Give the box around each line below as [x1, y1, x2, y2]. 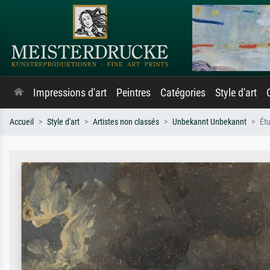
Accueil [10, 117, 34, 127]
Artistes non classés [93, 117, 159, 127]
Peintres [116, 87, 151, 99]
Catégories [160, 87, 206, 99]
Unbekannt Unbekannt [172, 117, 246, 127]
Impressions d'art [33, 87, 107, 99]
